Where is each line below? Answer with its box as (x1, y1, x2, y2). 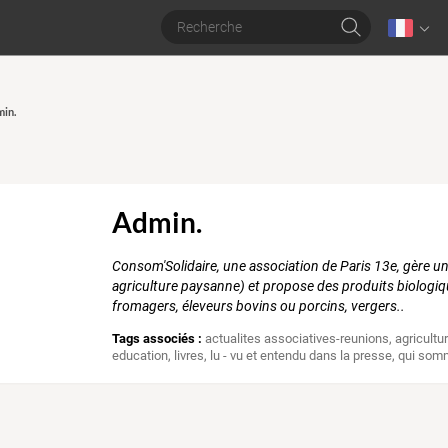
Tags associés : (112, 331, 203, 347)
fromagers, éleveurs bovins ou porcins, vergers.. (112, 298, 406, 315)
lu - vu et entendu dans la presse (210, 348, 393, 364)
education (112, 348, 169, 364)
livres (174, 348, 205, 364)
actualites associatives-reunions (205, 331, 390, 347)
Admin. (112, 205, 203, 240)
